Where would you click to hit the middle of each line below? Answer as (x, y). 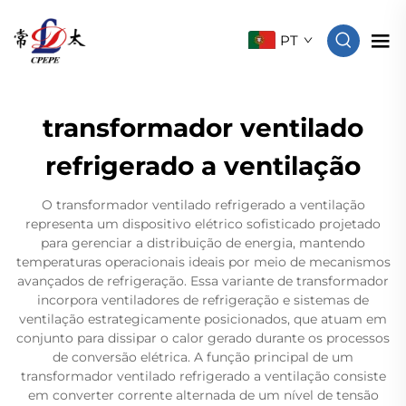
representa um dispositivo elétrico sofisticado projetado (203, 224)
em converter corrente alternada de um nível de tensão (203, 395)
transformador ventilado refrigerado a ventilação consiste (203, 376)
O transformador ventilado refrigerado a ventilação (203, 205)
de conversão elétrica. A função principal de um (203, 357)
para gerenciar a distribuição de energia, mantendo (203, 243)
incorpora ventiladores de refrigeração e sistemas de (203, 300)
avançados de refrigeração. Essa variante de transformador (203, 281)
